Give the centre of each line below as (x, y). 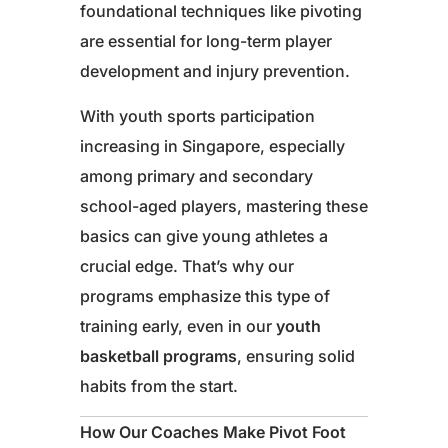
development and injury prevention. (215, 71)
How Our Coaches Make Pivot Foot (213, 432)
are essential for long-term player (206, 41)
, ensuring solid (296, 356)
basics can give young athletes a (204, 236)
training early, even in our (178, 326)
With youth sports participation (197, 116)
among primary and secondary (196, 176)
